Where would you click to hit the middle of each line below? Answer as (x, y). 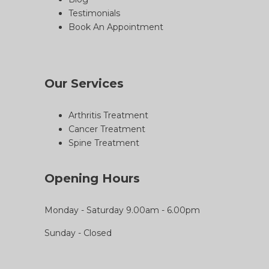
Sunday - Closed (78, 233)
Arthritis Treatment (108, 116)
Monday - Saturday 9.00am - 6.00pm (122, 210)
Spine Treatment (104, 143)
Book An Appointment (116, 27)
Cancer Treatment (107, 129)
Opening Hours (92, 179)
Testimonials (94, 14)
